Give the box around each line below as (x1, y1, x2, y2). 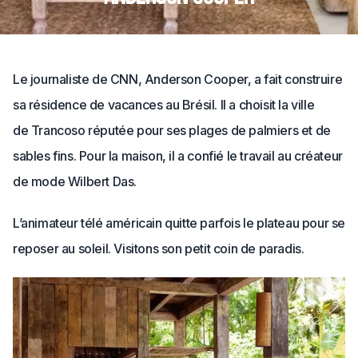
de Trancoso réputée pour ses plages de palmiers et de (13, 122, 331, 138)
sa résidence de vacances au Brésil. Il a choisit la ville (13, 97, 315, 113)
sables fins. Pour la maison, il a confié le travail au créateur (13, 148, 343, 164)
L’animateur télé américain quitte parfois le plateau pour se (13, 215, 346, 231)
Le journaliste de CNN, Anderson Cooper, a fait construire (13, 71, 343, 87)
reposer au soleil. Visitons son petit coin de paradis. (13, 241, 304, 257)
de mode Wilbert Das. (13, 173, 137, 189)
